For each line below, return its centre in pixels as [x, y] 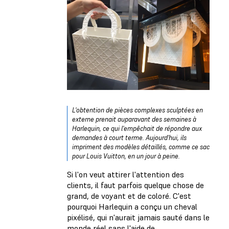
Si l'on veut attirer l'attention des [125, 174]
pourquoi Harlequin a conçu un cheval [132, 206]
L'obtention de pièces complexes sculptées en [138, 110]
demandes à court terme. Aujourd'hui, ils [129, 138]
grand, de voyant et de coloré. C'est [129, 196]
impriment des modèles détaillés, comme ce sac [141, 147]
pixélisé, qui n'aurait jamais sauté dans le [138, 217]
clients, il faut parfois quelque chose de [135, 185]
